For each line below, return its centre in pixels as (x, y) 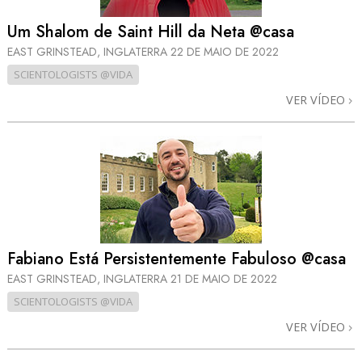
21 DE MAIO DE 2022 (224, 278)
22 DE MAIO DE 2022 (225, 52)
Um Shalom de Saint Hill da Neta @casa (151, 32)
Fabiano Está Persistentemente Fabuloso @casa (177, 259)
